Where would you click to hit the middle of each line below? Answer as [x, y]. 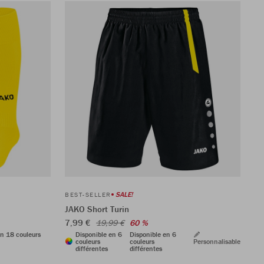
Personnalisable [217, 241]
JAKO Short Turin [97, 209]
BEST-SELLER [88, 194]
